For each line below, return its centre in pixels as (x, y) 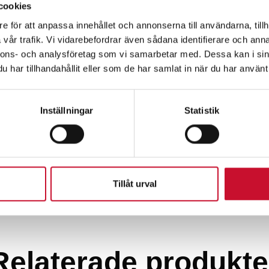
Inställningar (67, 110)
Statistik (202, 110)
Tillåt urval (134, 184)
